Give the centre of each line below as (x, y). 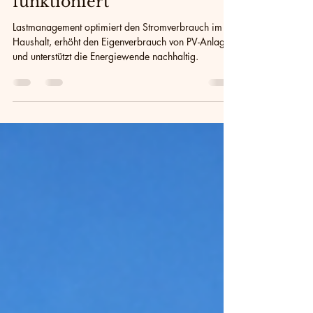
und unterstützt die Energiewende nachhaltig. (105, 92)
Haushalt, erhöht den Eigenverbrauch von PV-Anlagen (124, 77)
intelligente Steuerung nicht (123, 16)
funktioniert (61, 37)
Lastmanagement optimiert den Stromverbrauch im (117, 62)
